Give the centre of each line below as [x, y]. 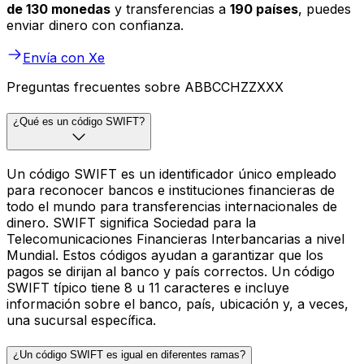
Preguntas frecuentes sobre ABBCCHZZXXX [145, 87]
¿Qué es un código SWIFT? [79, 122]
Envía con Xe [64, 58]
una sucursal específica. [81, 320]
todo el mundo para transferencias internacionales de [172, 206]
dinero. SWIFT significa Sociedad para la [131, 222]
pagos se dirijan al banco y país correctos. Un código [171, 271]
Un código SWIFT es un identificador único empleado [171, 173]
